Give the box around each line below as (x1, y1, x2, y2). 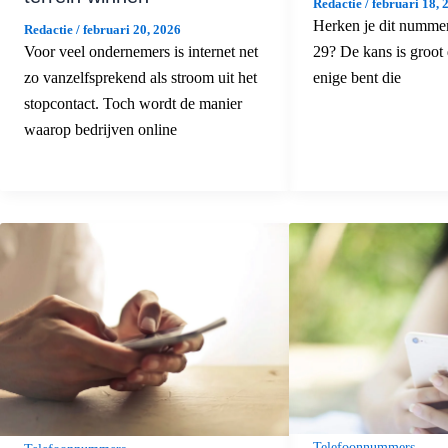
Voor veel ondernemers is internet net (24, 43, 258, 61)
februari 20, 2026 (83, 22, 181, 38)
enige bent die (312, 68, 401, 86)
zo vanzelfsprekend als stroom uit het (24, 69, 257, 87)
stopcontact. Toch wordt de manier (24, 95, 242, 113)
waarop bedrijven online (24, 121, 177, 139)
